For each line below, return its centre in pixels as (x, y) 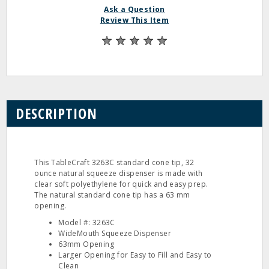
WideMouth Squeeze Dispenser (115, 233)
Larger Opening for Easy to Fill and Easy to (135, 255)
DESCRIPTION (57, 113)
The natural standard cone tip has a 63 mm (112, 195)
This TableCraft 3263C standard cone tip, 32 (114, 162)
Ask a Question (134, 9)
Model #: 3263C (87, 222)
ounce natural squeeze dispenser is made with (119, 173)
